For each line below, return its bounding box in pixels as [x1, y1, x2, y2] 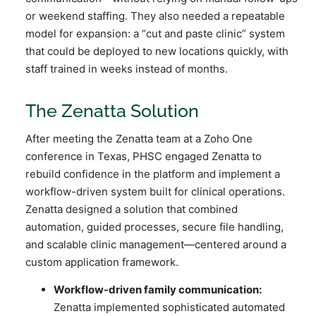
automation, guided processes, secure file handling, [25, 219, 284, 233]
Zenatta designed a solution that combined [25, 202, 238, 216]
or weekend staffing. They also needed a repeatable [25, 8, 285, 23]
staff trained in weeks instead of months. [25, 61, 228, 75]
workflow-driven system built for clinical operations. [25, 184, 285, 198]
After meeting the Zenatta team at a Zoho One [25, 131, 253, 145]
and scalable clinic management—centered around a [25, 237, 286, 251]
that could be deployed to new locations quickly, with [25, 44, 288, 58]
